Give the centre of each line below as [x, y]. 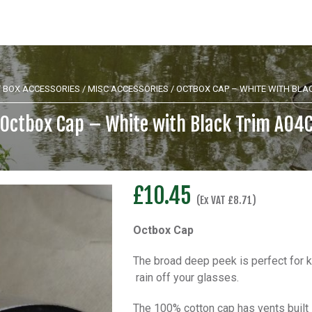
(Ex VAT [212, 200]
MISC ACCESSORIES [128, 89]
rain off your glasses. [186, 278]
